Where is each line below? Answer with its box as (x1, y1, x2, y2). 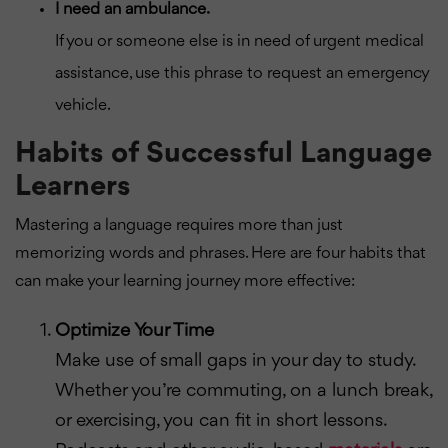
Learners (15, 171, 131, 202)
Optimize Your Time (55, 320, 214, 341)
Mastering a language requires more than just (15, 216, 343, 234)
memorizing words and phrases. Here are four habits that (15, 244, 426, 262)
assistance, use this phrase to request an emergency (55, 64, 429, 82)
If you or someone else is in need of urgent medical (55, 32, 424, 50)
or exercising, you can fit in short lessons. (55, 410, 386, 431)
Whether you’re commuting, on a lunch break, (55, 380, 432, 401)
